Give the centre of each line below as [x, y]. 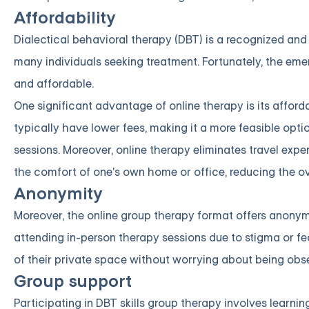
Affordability [65, 18]
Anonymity [58, 194]
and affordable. [54, 83]
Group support [73, 281]
